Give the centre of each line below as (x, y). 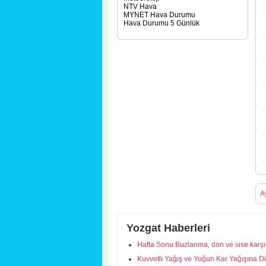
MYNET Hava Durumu (159, 15)
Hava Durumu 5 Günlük (161, 23)
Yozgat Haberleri (168, 228)
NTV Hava (140, 7)
